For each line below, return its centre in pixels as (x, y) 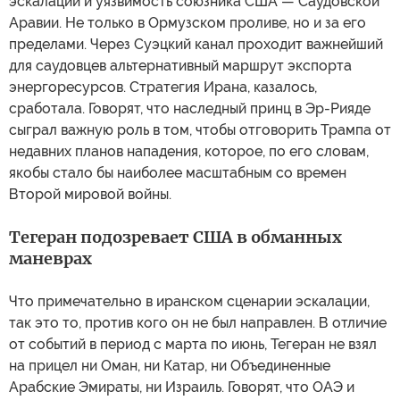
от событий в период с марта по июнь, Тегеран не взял (193, 344)
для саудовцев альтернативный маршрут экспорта (180, 65)
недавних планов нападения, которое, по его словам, (189, 151)
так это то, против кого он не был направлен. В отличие (198, 322)
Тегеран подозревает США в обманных (175, 237)
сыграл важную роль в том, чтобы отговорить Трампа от (200, 129)
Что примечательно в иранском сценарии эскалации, (189, 301)
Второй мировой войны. (90, 194)
